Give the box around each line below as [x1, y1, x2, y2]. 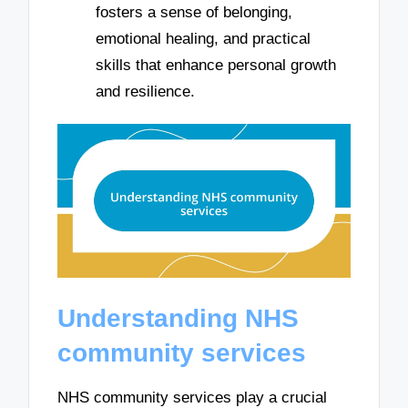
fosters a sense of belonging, [96, 4, 292, 22]
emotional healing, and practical [96, 30, 311, 48]
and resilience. [96, 83, 195, 101]
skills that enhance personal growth [96, 56, 336, 75]
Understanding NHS [57, 303, 300, 332]
